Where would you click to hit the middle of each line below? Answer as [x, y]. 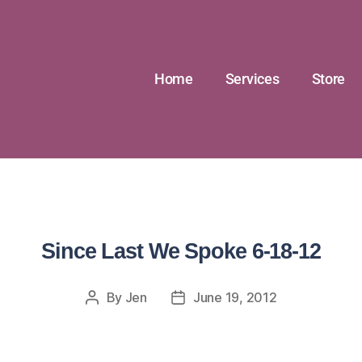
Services [252, 79]
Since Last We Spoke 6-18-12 [181, 251]
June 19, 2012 [235, 297]
